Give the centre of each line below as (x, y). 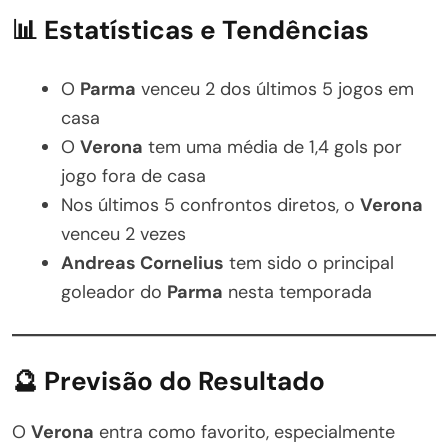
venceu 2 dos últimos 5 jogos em (275, 88)
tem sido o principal (309, 262)
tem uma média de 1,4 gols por (272, 146)
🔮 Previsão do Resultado (168, 380)
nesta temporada (297, 291)
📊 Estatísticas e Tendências (190, 29)
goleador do (114, 291)
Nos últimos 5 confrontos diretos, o (210, 204)
